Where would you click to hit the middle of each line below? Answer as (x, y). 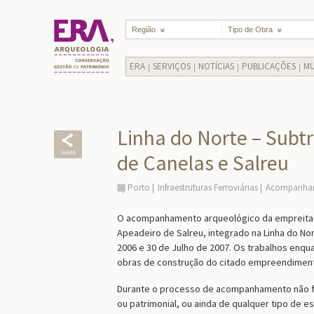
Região (144, 29)
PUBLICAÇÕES (269, 66)
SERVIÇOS (172, 66)
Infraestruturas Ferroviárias (208, 187)
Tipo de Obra (250, 29)
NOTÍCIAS (216, 66)
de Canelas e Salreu (203, 163)
